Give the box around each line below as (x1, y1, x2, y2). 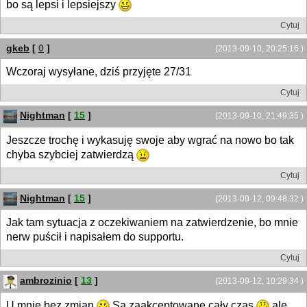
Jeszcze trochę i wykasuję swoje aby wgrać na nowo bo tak (6, 134, 294, 146)
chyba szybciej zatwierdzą (6, 148, 136, 160)
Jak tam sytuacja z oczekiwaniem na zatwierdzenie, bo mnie (6, 217, 298, 229)
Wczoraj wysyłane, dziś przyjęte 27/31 (6, 66, 191, 78)
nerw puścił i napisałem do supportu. (6, 231, 184, 243)
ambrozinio (20, 275, 72, 286)
